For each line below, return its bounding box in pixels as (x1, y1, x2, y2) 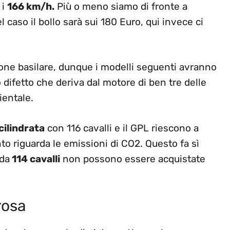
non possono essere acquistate (60, 152, 205, 165)
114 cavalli (10, 152, 60, 165)
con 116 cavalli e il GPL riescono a (45, 122, 199, 134)
